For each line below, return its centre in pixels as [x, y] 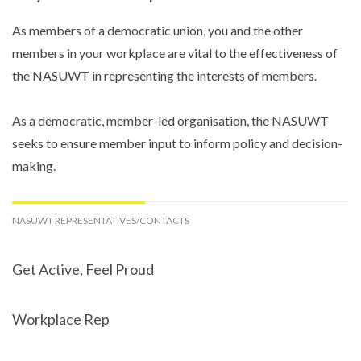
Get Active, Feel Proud [83, 270]
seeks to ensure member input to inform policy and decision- [177, 143]
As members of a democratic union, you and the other [158, 31]
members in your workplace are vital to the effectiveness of [175, 53]
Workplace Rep [61, 320]
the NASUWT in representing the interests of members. [164, 76]
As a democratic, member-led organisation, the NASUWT [170, 121]
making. [34, 166]
